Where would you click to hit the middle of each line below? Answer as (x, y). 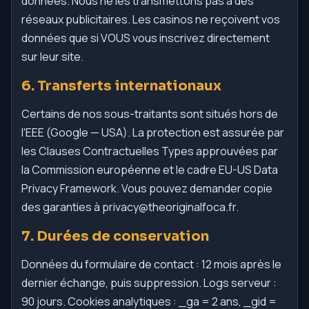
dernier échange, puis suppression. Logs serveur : (149, 283)
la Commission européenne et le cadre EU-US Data (150, 170)
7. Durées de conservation (115, 236)
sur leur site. (52, 57)
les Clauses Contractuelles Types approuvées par (150, 151)
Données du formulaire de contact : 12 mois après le (151, 264)
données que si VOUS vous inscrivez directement (146, 38)
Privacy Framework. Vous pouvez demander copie (147, 188)
